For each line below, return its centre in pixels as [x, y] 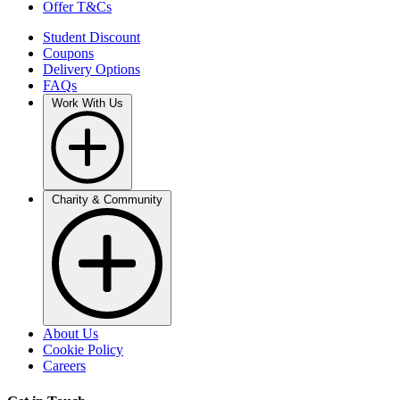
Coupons [68, 54]
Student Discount [92, 37]
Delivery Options [92, 70]
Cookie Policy [83, 350]
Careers [64, 366]
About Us [71, 334]
